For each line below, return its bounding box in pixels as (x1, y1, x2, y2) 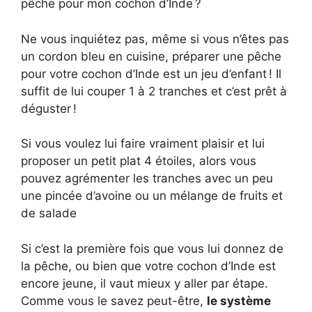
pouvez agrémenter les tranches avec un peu (21, 171, 273, 185)
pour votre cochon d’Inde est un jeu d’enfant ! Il (21, 66, 281, 81)
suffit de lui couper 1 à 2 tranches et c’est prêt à (21, 84, 287, 98)
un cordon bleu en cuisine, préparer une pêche (21, 49, 281, 63)
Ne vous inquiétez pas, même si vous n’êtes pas (21, 31, 289, 46)
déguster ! (21, 101, 77, 116)
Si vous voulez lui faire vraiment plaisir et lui (21, 136, 265, 150)
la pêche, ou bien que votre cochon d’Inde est (21, 258, 276, 273)
